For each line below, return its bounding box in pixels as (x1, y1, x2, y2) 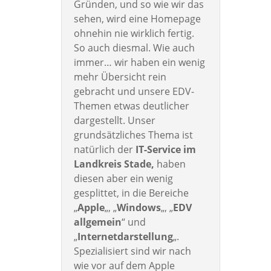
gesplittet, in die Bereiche (73, 186, 189, 200)
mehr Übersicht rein (73, 70, 166, 84)
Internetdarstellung (77, 230, 173, 244)
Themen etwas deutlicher (73, 99, 189, 113)
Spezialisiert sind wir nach (73, 244, 191, 258)
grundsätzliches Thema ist (73, 128, 193, 142)
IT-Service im (135, 143, 196, 157)
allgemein (73, 215, 122, 229)
